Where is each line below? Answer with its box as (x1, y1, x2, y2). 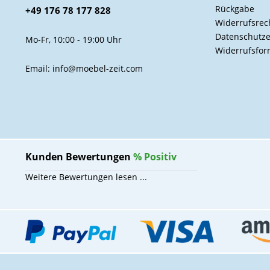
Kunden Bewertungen (25, 150, 133, 163)
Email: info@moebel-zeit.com (25, 63, 143, 74)
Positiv (144, 150, 177, 163)
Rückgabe (215, 3, 254, 14)
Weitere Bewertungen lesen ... (25, 171, 147, 183)
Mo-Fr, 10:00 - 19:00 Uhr (25, 34, 122, 45)
